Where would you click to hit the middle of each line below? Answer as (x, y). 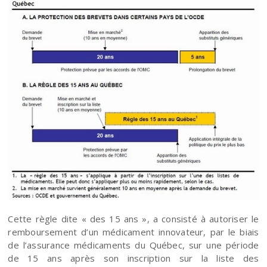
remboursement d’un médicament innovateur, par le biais (133, 232)
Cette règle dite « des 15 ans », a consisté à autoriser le (133, 218)
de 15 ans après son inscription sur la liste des (133, 258)
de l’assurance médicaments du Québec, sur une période (133, 245)
